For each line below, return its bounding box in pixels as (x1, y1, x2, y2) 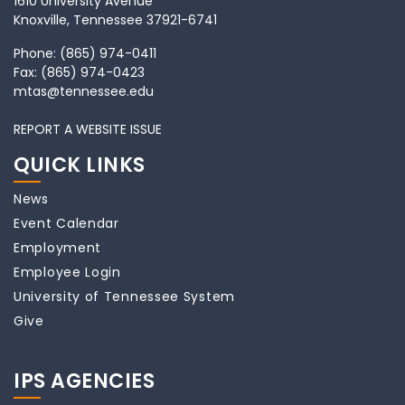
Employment (14, 239, 101, 257)
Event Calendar (14, 214, 119, 232)
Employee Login (14, 263, 121, 281)
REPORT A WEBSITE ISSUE (14, 120, 162, 138)
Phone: (14, 44, 60, 62)
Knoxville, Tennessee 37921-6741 (14, 11, 217, 29)
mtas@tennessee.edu (14, 82, 154, 100)
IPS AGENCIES (14, 367, 155, 395)
